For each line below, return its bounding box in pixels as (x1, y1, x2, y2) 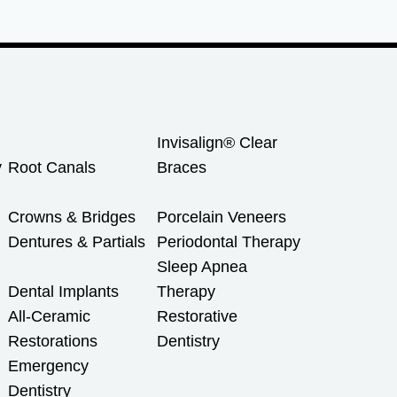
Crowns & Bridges (7, 208, 136, 226)
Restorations (7, 332, 97, 350)
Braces (156, 159, 206, 176)
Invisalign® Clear (156, 134, 277, 152)
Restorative (156, 307, 237, 325)
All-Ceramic (7, 307, 90, 325)
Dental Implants (7, 283, 119, 300)
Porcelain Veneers (156, 208, 286, 226)
